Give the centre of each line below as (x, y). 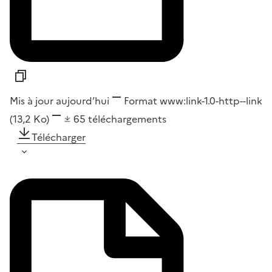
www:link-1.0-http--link (210, 100)
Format (141, 100)
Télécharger (59, 137)
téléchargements (127, 119)
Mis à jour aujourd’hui (59, 100)
